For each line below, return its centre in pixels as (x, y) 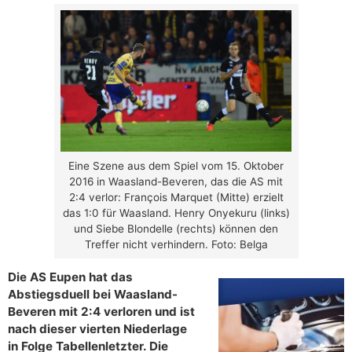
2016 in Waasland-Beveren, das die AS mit (176, 182)
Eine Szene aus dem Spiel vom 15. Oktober (176, 166)
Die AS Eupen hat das (70, 277)
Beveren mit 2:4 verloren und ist (101, 311)
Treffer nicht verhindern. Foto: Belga (176, 245)
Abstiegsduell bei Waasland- (93, 294)
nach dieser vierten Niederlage (97, 328)
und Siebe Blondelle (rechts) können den (176, 229)
